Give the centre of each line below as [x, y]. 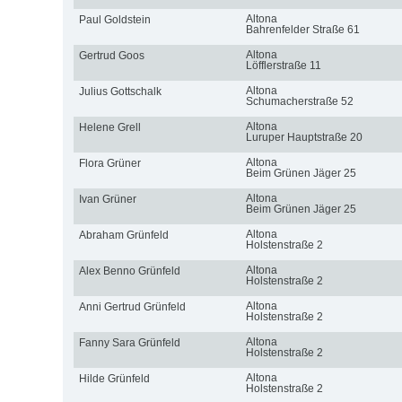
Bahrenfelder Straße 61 [302, 29]
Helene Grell [109, 127]
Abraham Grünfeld [123, 235]
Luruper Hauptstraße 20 [304, 137]
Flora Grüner [109, 163]
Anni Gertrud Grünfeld [132, 306]
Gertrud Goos [111, 55]
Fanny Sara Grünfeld [129, 342]
